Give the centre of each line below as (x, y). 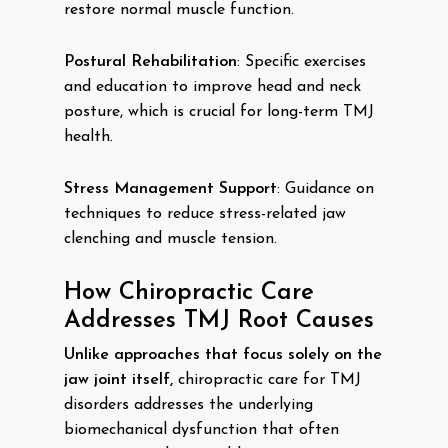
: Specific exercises (301, 62)
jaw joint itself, (118, 380)
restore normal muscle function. (179, 10)
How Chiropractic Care (189, 293)
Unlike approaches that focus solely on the (223, 355)
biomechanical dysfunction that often (201, 430)
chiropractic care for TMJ (267, 380)
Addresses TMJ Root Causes (219, 321)
